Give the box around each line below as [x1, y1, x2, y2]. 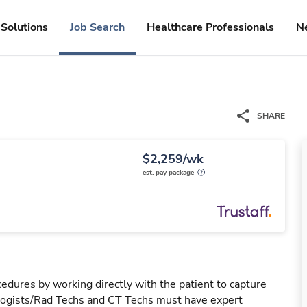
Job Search [70, 20, 125, 35]
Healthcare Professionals [147, 20, 274, 35]
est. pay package [143, 168, 194, 177]
